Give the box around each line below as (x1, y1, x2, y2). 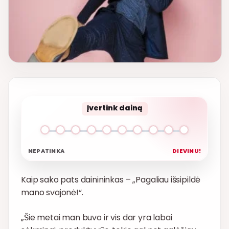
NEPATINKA (28, 147, 64, 155)
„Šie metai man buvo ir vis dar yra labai (21, 212, 172, 224)
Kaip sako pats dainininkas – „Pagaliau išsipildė (21, 174, 201, 186)
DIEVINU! (172, 147, 201, 155)
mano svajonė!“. (21, 187, 83, 199)
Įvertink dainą (86, 103, 143, 113)
